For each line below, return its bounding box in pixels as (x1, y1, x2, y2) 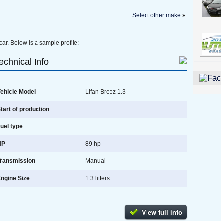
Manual (84, 157, 106, 164)
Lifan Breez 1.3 (84, 88, 126, 95)
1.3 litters (84, 175, 110, 182)
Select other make (132, 12, 181, 19)
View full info (142, 207, 182, 217)
